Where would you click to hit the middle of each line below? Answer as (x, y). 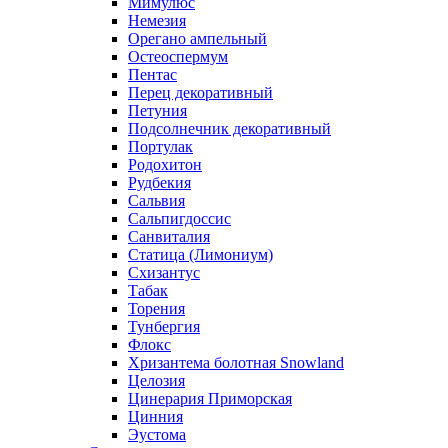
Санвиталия (169, 236)
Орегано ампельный (197, 38)
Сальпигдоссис (179, 218)
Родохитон (165, 164)
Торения (156, 308)
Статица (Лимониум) (200, 254)
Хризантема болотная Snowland (236, 362)
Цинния (155, 416)
